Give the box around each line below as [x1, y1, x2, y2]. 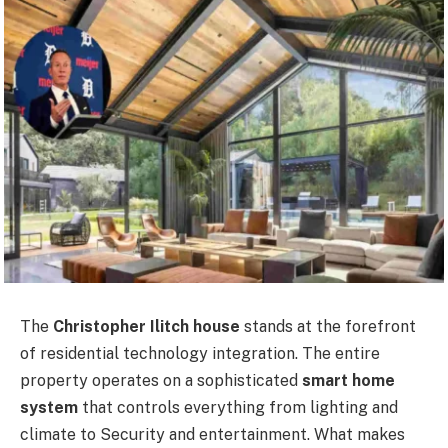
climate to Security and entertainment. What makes [20, 425, 405, 445]
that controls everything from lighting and [78, 398, 398, 418]
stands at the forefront [240, 317, 416, 337]
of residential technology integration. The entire [20, 344, 380, 364]
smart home [302, 371, 395, 391]
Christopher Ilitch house [53, 317, 240, 337]
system [20, 398, 78, 418]
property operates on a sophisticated [20, 371, 302, 391]
